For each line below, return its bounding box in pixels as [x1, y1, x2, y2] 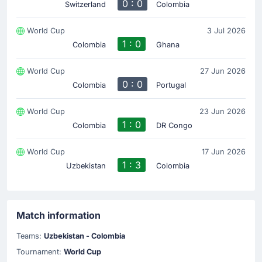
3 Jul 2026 [207, 26, 246, 36]
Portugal [156, 81, 186, 90]
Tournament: [16, 247, 61, 257]
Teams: [16, 232, 42, 241]
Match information [16, 209, 101, 222]
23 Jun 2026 [199, 107, 246, 116]
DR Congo [156, 121, 192, 130]
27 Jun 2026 [200, 67, 246, 76]
